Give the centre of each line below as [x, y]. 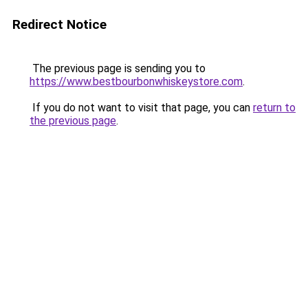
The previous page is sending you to [118, 68]
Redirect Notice [59, 24]
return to [274, 108]
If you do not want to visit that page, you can [141, 108]
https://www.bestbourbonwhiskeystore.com [136, 81]
